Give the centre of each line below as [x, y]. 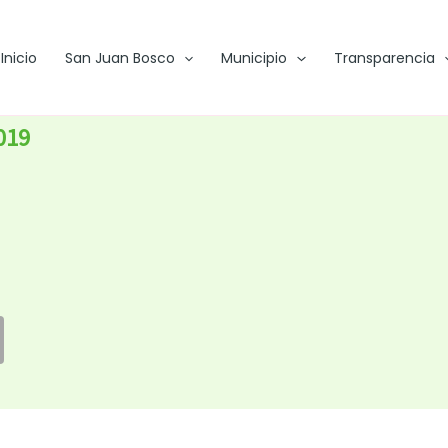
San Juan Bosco [119, 58]
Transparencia [384, 58]
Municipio [254, 58]
